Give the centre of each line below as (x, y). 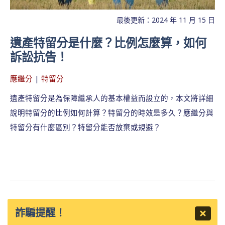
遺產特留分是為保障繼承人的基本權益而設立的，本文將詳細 (112, 98)
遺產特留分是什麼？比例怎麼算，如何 (108, 42)
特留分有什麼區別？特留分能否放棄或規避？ (85, 127)
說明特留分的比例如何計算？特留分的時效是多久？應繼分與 (112, 112)
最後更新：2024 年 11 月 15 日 (166, 20)
